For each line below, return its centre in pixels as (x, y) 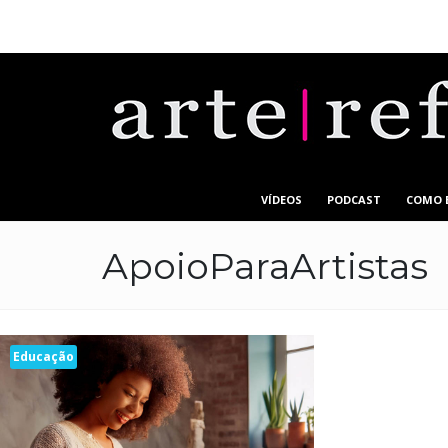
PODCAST (354, 199)
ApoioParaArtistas (265, 266)
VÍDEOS (282, 199)
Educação (43, 356)
